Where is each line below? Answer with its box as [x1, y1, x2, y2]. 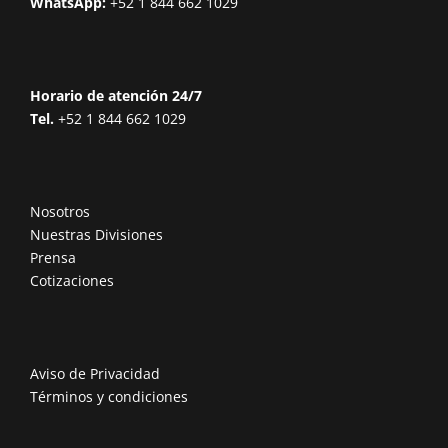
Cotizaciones [30, 270, 114, 290]
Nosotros [30, 201, 90, 221]
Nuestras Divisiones [30, 224, 163, 244]
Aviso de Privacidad [30, 363, 160, 383]
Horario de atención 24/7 [30, 85, 202, 105]
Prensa [30, 247, 76, 267]
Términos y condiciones [30, 386, 188, 406]
